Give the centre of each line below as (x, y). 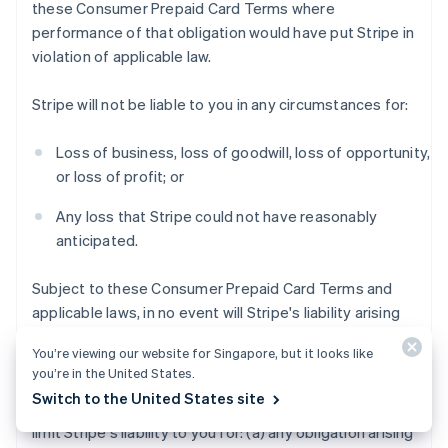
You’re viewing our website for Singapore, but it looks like (202, 352)
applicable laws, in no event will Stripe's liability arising (216, 312)
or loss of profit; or (120, 176)
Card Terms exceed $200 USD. (139, 360)
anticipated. (97, 240)
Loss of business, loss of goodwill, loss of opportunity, (243, 152)
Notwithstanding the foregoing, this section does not (216, 408)
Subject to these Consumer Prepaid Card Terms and (212, 288)
